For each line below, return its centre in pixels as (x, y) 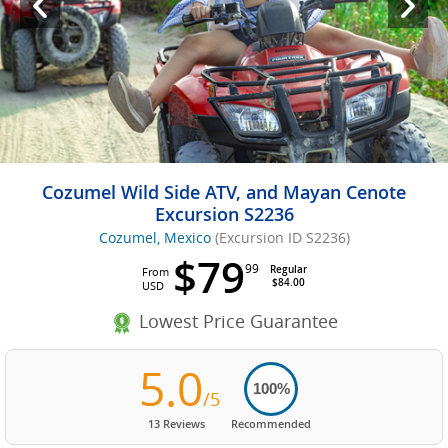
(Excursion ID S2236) (282, 237)
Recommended (271, 424)
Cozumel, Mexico (154, 237)
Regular (288, 269)
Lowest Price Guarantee (238, 320)
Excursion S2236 (224, 213)
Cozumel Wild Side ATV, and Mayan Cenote (224, 191)
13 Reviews (177, 424)
